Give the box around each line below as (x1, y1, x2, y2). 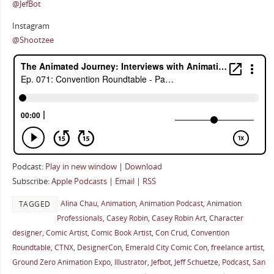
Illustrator (114, 256, 147, 267)
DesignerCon (76, 242, 122, 253)
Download (124, 161, 162, 172)
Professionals (56, 212, 103, 223)
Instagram (12, 20, 50, 31)
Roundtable (12, 242, 51, 253)
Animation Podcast (139, 198, 203, 209)
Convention (190, 227, 229, 238)
